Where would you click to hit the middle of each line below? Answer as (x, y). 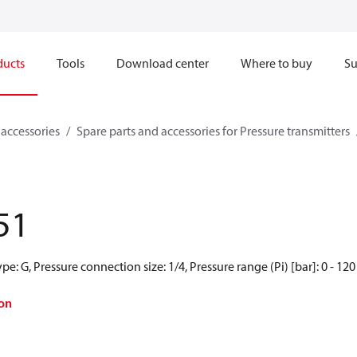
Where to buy (277, 63)
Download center (163, 63)
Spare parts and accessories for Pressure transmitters (213, 131)
